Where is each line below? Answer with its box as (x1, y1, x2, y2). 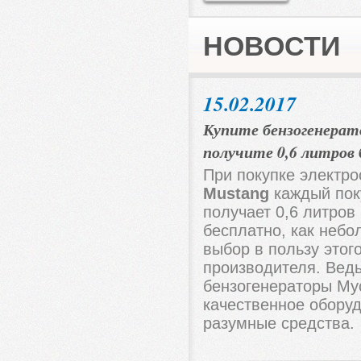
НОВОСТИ (203, 31, 340, 61)
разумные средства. (203, 314, 355, 332)
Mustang (203, 185, 269, 202)
